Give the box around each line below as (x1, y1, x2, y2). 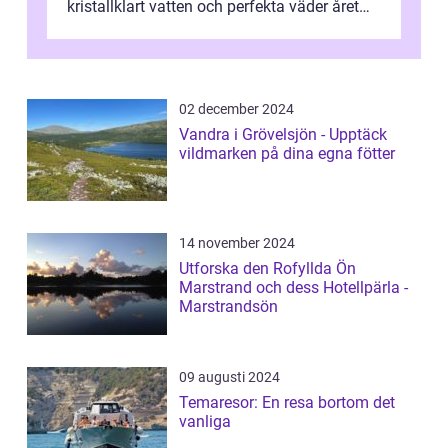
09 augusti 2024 (179, 368, 280, 385)
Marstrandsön (179, 296, 278, 316)
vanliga (179, 411, 231, 431)
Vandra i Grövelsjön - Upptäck (179, 124, 387, 144)
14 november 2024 (179, 234, 295, 251)
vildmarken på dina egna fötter (179, 143, 395, 163)
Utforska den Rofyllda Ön (179, 258, 356, 278)
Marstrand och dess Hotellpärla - (179, 277, 408, 297)
